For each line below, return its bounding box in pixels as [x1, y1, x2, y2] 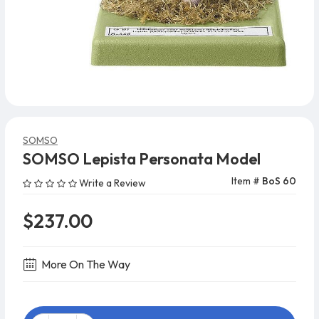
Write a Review [79, 177, 146, 190]
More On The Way [41, 257, 130, 272]
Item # [231, 174, 262, 188]
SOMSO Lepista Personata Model [23, 149, 261, 169]
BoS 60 [262, 174, 296, 188]
